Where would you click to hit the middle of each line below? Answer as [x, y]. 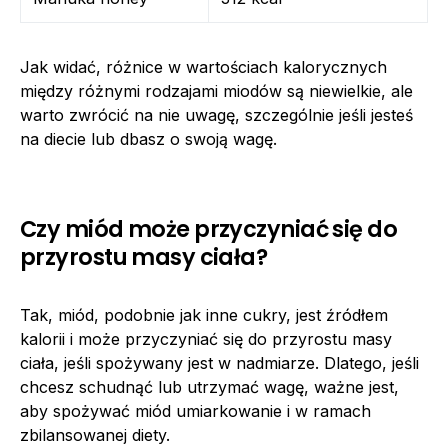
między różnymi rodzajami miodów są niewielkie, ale [216, 90]
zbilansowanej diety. [95, 434]
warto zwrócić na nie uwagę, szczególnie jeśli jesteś [216, 114]
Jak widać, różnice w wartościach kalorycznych [203, 66]
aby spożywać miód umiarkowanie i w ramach [195, 410]
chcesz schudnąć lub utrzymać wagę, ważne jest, [209, 386]
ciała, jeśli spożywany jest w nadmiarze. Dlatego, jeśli [219, 362]
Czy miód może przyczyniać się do [209, 228]
